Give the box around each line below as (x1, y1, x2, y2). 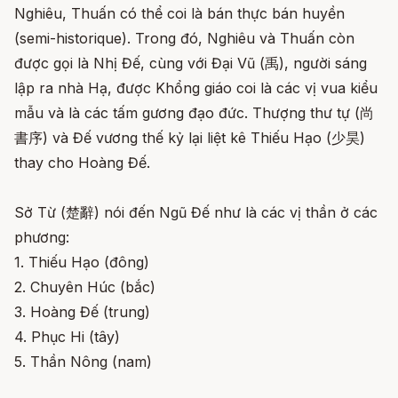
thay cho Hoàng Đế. (14, 154, 150, 172)
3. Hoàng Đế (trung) (14, 303, 150, 322)
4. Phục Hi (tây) (14, 328, 120, 346)
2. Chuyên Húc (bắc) (14, 278, 155, 297)
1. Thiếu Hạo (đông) (14, 253, 149, 272)
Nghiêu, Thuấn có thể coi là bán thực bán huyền (14, 4, 345, 23)
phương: (14, 228, 69, 247)
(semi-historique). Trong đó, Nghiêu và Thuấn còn (14, 29, 354, 48)
